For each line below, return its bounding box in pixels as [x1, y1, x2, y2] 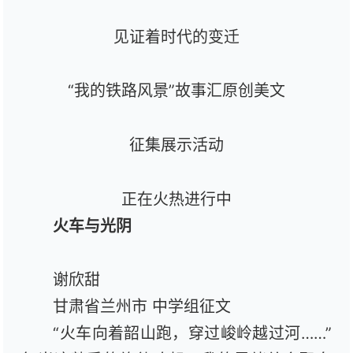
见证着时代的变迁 [113, 27, 240, 46]
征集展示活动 [129, 136, 224, 154]
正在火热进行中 [121, 189, 232, 209]
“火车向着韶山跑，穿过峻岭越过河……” [53, 324, 332, 344]
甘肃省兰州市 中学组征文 [53, 297, 232, 317]
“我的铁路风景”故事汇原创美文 [68, 81, 285, 101]
